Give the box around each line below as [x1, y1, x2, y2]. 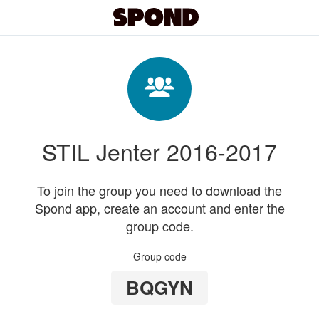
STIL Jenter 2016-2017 [42, 135, 277, 167]
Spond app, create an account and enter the [34, 199, 285, 217]
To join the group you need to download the [37, 181, 282, 199]
